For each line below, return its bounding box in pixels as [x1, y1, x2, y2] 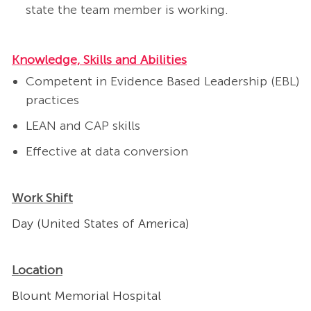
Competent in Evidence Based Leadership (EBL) [25, 74, 299, 90]
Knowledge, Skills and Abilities [11, 52, 187, 68]
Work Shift [11, 190, 73, 206]
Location [11, 262, 62, 278]
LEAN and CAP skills [25, 118, 140, 134]
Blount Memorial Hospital [11, 288, 161, 304]
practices [25, 92, 79, 108]
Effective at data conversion [25, 144, 188, 160]
